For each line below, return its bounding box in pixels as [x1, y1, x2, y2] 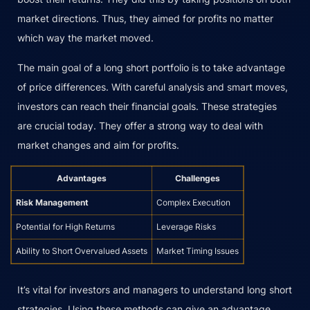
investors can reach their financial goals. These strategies [17, 100, 277, 113]
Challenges [175, 173, 220, 184]
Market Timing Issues [156, 246, 239, 257]
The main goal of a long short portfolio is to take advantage [17, 62, 285, 74]
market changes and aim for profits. [17, 139, 179, 152]
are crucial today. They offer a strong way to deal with [17, 120, 263, 132]
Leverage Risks [156, 221, 216, 232]
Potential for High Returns [16, 221, 115, 232]
